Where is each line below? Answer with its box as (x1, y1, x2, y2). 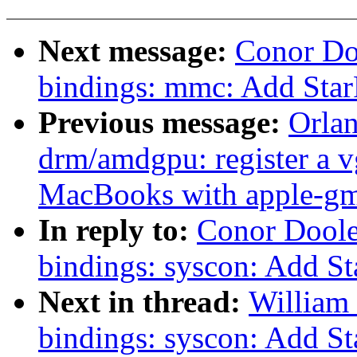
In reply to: (38, 213, 197, 248)
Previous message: (38, 105, 288, 140)
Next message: (38, 33, 235, 69)
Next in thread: (38, 284, 249, 320)
